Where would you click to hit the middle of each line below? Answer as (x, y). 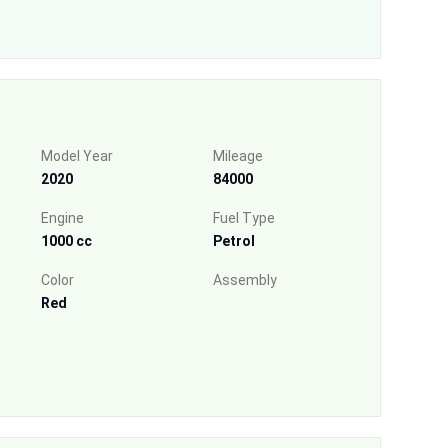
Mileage (237, 155)
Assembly (244, 279)
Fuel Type (243, 217)
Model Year (76, 155)
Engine (62, 217)
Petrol (233, 240)
